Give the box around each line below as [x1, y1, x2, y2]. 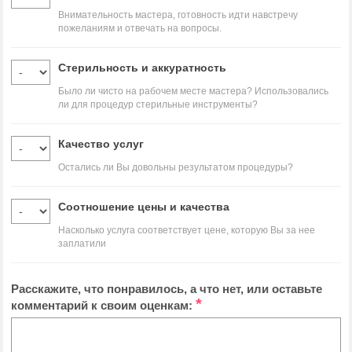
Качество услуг [58, 137, 144, 150]
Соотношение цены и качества [58, 200, 229, 213]
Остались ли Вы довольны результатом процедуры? [58, 162, 293, 173]
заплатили [58, 238, 106, 249]
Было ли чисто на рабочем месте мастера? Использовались [58, 86, 328, 97]
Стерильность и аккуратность [58, 61, 226, 74]
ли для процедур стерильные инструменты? [58, 99, 258, 110]
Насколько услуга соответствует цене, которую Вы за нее [58, 225, 315, 236]
